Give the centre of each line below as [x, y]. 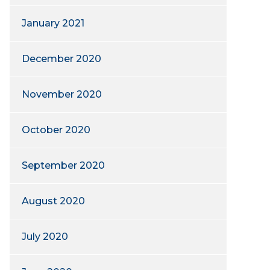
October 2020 [56, 130]
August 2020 [53, 201]
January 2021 [53, 23]
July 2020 [45, 237]
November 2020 [62, 94]
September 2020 [63, 165]
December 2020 [61, 59]
